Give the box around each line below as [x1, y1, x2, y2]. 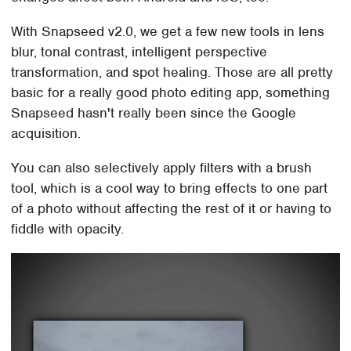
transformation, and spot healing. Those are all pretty [11, 63, 334, 81]
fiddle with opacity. [11, 220, 125, 238]
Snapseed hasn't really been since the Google [11, 104, 297, 122]
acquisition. [11, 125, 81, 143]
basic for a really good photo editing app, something [11, 84, 331, 102]
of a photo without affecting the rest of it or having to [11, 200, 332, 218]
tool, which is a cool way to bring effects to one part [11, 179, 328, 197]
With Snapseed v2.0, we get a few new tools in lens [11, 23, 325, 41]
